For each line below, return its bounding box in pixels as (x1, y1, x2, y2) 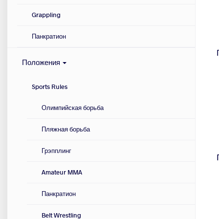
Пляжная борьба (42, 125, 90, 134)
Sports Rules (32, 82, 67, 91)
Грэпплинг (42, 146, 71, 155)
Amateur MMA (42, 168, 82, 177)
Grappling (32, 10, 61, 20)
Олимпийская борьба (42, 103, 104, 112)
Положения (22, 57, 62, 67)
